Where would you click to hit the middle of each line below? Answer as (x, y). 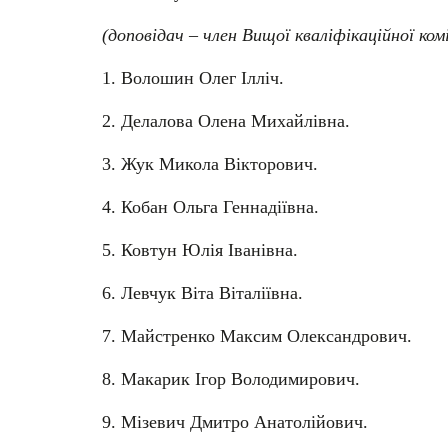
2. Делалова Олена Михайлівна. (226, 120)
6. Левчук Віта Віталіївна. (202, 292)
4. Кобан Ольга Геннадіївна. (210, 206)
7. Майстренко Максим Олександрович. (257, 335)
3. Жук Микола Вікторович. (210, 163)
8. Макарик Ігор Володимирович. (231, 378)
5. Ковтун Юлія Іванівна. (200, 249)
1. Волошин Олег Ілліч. (193, 77)
